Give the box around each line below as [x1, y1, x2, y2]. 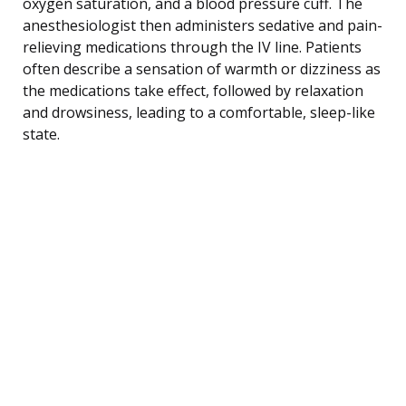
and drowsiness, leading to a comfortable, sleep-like [23, 101, 375, 122]
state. [23, 123, 60, 144]
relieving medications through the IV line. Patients [23, 36, 362, 57]
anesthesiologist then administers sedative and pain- [23, 14, 382, 35]
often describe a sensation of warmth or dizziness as [23, 58, 381, 79]
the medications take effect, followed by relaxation [23, 80, 363, 101]
